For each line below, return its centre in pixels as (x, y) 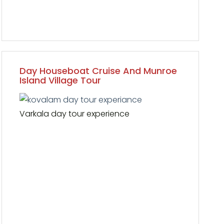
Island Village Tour (60, 80)
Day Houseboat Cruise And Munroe (98, 71)
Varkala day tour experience (75, 113)
